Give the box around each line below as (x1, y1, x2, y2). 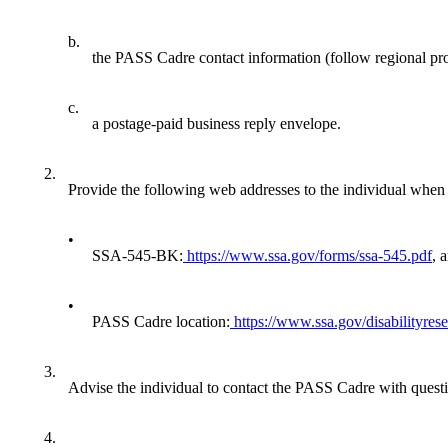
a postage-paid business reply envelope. (92, 115, 341, 133)
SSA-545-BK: (92, 247, 183, 265)
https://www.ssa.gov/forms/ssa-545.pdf (183, 247, 432, 265)
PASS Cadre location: (92, 313, 230, 331)
